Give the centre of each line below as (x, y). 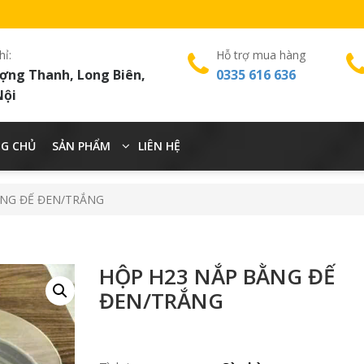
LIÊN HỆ (159, 146)
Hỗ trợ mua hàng (261, 55)
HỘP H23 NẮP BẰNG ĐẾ (217, 276)
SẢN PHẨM (81, 146)
